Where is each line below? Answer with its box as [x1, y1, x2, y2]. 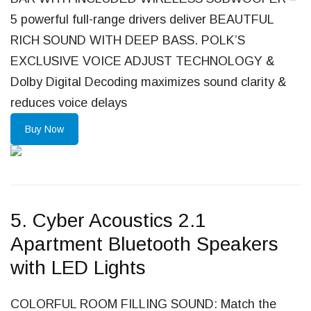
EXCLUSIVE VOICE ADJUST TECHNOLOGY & [10, 54, 275, 68]
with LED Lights [10, 257, 146, 278]
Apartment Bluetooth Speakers [10, 233, 278, 255]
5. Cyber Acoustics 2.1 [10, 210, 206, 231]
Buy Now [25, 124, 64, 135]
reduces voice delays [10, 96, 127, 110]
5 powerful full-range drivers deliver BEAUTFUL [10, 12, 274, 26]
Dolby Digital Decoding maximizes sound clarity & [10, 75, 287, 89]
